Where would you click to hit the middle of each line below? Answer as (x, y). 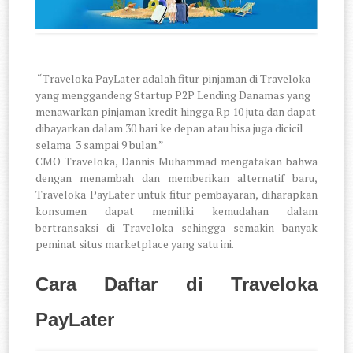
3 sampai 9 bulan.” (120, 144)
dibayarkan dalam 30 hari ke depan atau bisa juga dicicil (170, 128)
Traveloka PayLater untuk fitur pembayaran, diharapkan (176, 194)
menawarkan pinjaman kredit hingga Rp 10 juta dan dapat (176, 111)
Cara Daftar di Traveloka (176, 284)
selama (54, 144)
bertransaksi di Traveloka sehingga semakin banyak (176, 227)
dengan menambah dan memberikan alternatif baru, (176, 177)
